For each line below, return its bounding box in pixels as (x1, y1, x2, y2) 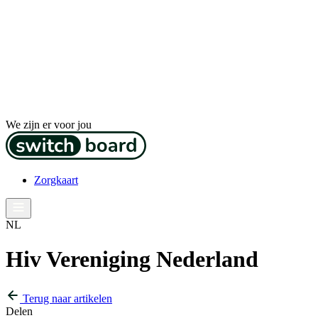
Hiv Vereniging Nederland (6, 246, 258, 273)
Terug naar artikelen (20, 292, 112, 305)
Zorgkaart (34, 174, 78, 186)
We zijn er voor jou (6, 119, 92, 131)
